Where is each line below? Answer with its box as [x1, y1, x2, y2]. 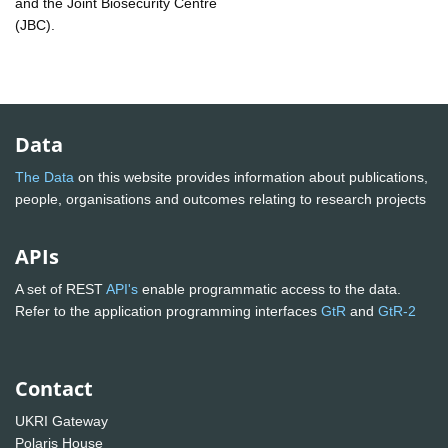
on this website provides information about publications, [74, 169, 428, 186]
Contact [15, 375, 93, 403]
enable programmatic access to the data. [138, 281, 401, 298]
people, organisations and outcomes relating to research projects [15, 191, 430, 208]
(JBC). [15, 16, 55, 33]
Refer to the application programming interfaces [15, 303, 321, 320]
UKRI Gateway [15, 413, 108, 430]
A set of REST [15, 281, 106, 298]
